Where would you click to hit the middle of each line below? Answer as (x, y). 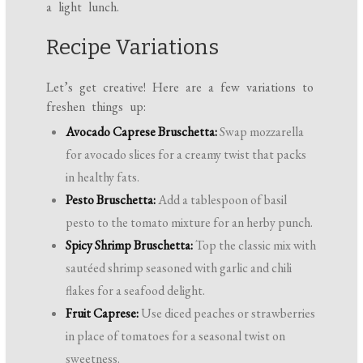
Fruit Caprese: (102, 313)
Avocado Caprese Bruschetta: (142, 131)
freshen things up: (96, 106)
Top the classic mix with (255, 245)
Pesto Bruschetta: (111, 199)
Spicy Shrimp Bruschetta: (130, 245)
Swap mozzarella (261, 131)
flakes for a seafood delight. (136, 290)
